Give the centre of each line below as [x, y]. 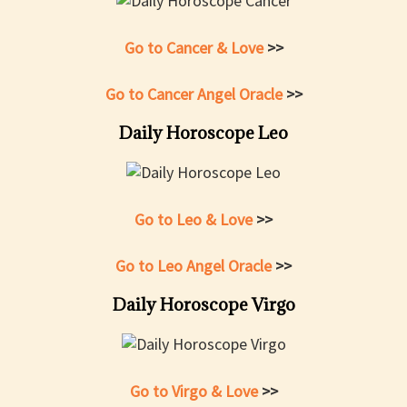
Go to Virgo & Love [195, 392]
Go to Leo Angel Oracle [195, 266]
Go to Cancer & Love [195, 48]
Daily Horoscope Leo [203, 133]
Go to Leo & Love [195, 220]
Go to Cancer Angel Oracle [195, 94]
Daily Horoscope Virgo [203, 305]
